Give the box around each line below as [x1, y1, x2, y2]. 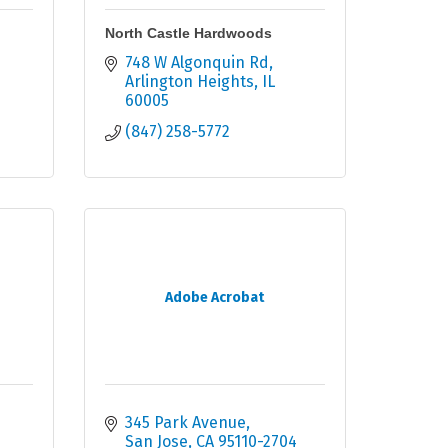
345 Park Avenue [124, 413, 246, 433]
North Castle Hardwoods [104, 25, 272, 42]
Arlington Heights [124, 72, 254, 92]
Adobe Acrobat [165, 289, 265, 307]
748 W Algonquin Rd [124, 53, 269, 73]
